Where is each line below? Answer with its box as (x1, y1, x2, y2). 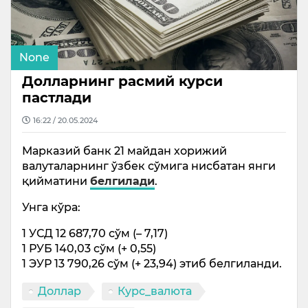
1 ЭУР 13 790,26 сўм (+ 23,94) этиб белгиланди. (22, 257, 282, 271)
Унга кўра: (22, 201, 80, 214)
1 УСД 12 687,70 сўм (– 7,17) (22, 227, 168, 241)
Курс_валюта (118, 285, 192, 298)
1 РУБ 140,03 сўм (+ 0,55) (22, 242, 156, 256)
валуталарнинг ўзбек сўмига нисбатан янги (22, 159, 276, 173)
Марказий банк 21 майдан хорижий (22, 144, 227, 158)
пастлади (22, 89, 91, 107)
